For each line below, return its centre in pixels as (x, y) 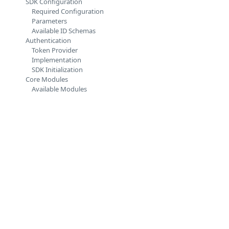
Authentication (48, 40)
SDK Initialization (57, 70)
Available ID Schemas (63, 31)
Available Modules (59, 89)
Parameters (49, 21)
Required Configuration (67, 11)
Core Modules (47, 79)
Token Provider (54, 50)
